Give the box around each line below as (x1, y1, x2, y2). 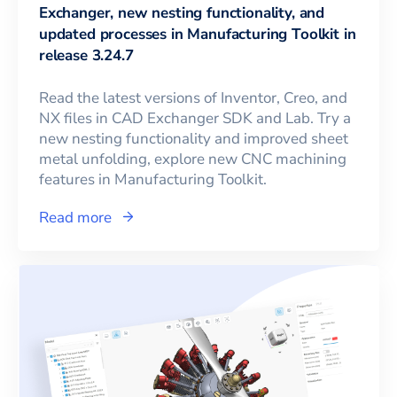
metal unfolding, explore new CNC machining (39, 148, 346, 169)
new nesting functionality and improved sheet (39, 128, 348, 149)
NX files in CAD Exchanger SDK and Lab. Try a (39, 107, 351, 128)
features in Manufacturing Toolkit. (39, 168, 267, 190)
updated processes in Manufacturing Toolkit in (39, 23, 356, 44)
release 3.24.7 (39, 44, 134, 66)
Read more (39, 206, 112, 228)
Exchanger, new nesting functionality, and (39, 2, 325, 23)
